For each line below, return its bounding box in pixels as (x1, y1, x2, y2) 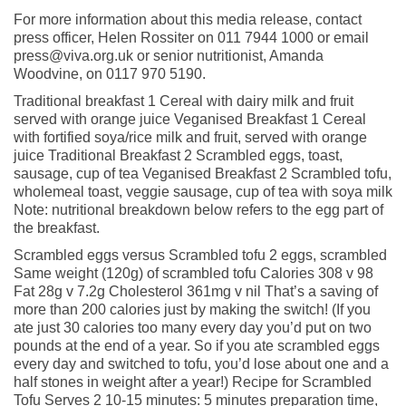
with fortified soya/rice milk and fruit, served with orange (14, 129, 367, 145)
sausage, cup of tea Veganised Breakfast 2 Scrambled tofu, (14, 165, 391, 181)
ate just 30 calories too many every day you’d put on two (14, 319, 372, 335)
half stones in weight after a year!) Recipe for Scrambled (14, 373, 372, 390)
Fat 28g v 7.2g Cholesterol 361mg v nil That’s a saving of (14, 283, 378, 299)
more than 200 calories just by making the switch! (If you (14, 301, 371, 317)
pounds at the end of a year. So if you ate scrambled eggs (14, 337, 380, 353)
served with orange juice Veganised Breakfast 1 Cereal (14, 111, 366, 127)
